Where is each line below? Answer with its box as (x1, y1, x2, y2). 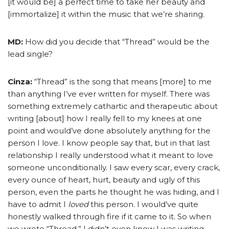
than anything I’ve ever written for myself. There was (8, 89, 210, 99)
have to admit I (8, 199, 68, 210)
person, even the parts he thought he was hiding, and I (8, 187, 219, 197)
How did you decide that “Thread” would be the (25, 37, 210, 47)
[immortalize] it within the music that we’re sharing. (8, 9, 204, 19)
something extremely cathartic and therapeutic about (8, 101, 218, 111)
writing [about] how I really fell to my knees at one (8, 113, 202, 124)
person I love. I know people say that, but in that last (8, 138, 210, 148)
